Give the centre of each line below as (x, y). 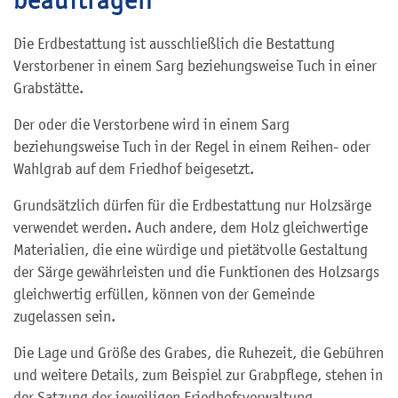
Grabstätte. (48, 88)
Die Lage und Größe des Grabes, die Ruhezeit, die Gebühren (199, 353)
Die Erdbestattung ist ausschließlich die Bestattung (174, 44)
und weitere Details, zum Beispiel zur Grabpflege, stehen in (198, 375)
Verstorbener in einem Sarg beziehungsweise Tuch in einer (195, 66)
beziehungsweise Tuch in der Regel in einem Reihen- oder (192, 147)
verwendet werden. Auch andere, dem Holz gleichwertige (191, 227)
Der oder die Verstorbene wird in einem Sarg (151, 124)
